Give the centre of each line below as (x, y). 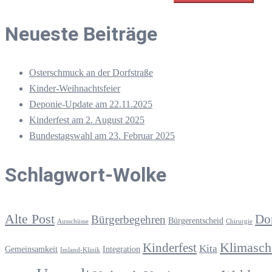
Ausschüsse (73, 221)
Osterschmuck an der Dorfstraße (91, 72)
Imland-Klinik (80, 250)
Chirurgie (239, 221)
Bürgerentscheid (196, 220)
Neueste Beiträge (81, 34)
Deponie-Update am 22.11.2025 (91, 104)
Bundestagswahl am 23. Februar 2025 (102, 135)
